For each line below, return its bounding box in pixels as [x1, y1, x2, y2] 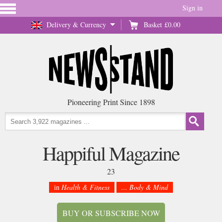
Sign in [182, 3, 203, 12]
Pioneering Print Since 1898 [67, 97, 155, 107]
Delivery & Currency [47, 20, 106, 29]
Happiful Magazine [43, 140, 179, 166]
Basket [144, 20, 162, 29]
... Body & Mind [121, 182, 168, 192]
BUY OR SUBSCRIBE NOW [62, 208, 160, 218]
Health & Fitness [61, 182, 110, 192]
